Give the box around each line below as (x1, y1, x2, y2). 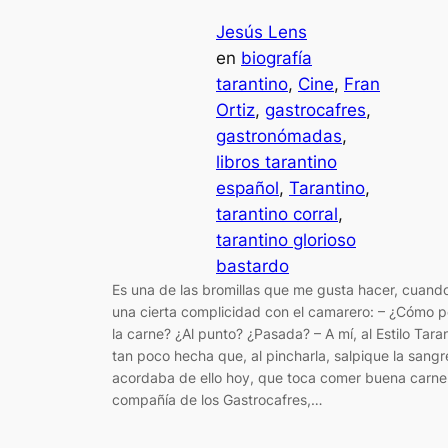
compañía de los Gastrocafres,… (112, 390, 323, 408)
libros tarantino (216, 151, 337, 172)
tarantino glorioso (216, 229, 356, 250)
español (216, 177, 279, 198)
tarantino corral (216, 203, 338, 224)
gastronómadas (216, 125, 342, 146)
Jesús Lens (216, 21, 307, 42)
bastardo (216, 255, 289, 276)
